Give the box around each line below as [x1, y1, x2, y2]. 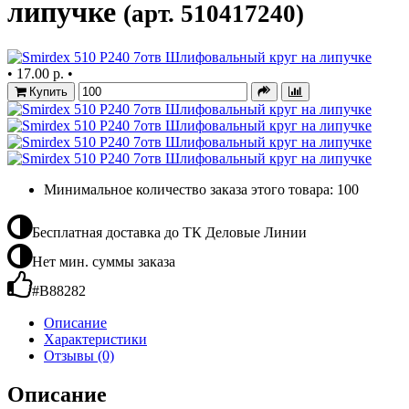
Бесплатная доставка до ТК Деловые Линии [32, 224, 307, 240]
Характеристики [44, 330, 147, 347]
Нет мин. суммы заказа [32, 253, 175, 269]
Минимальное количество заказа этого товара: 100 [44, 181, 359, 197]
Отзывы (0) [44, 347, 114, 363]
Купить [29, 84, 68, 99]
